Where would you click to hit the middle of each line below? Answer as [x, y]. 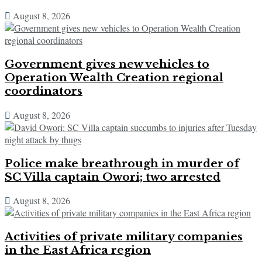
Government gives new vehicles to [107, 64]
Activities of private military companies [124, 236]
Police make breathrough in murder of [122, 163]
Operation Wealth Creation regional [114, 78]
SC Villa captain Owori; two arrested [113, 177]
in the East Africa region [78, 250]
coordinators [44, 91]
